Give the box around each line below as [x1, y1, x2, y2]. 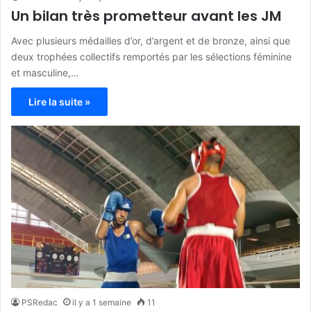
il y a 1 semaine [72, 297, 131, 308]
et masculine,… [11, 66, 79, 78]
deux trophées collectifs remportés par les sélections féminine [11, 50, 292, 62]
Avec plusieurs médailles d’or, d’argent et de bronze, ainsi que [11, 34, 290, 47]
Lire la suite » [28, 95, 90, 108]
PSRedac [22, 297, 58, 308]
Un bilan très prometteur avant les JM [11, 6, 281, 26]
